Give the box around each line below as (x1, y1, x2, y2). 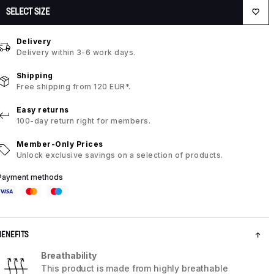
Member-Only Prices (16, 139, 103, 149)
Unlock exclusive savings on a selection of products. (16, 150, 223, 160)
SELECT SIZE (6, 6, 50, 17)
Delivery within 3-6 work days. (16, 48, 136, 57)
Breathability (40, 250, 97, 261)
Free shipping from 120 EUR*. (16, 82, 131, 92)
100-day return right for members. (16, 116, 151, 126)
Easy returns (16, 105, 69, 115)
